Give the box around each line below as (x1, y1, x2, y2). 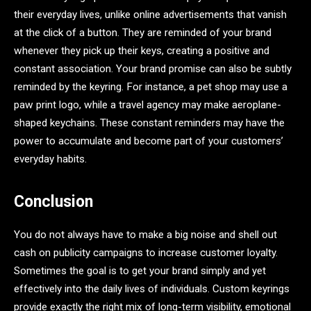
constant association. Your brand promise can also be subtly (14, 62, 292, 76)
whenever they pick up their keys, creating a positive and (14, 44, 269, 58)
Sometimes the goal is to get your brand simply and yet (14, 264, 266, 277)
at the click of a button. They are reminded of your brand (14, 26, 271, 40)
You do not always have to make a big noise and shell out (14, 228, 277, 241)
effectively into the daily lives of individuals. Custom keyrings (14, 282, 289, 295)
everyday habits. (14, 153, 87, 166)
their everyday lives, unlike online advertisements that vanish (14, 8, 287, 22)
